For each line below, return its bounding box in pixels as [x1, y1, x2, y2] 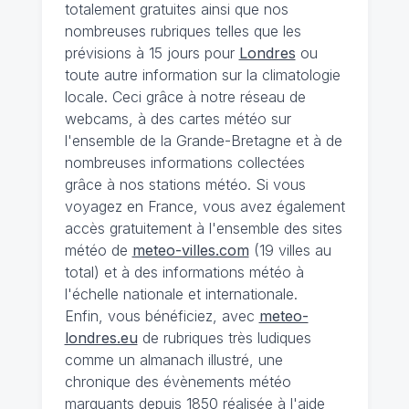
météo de [64, 241, 132, 259]
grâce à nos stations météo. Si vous [64, 175, 306, 194]
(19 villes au [248, 241, 331, 259]
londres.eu [64, 329, 138, 347]
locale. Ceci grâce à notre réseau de [64, 88, 306, 106]
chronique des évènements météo [64, 372, 291, 391]
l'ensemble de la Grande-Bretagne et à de [64, 131, 342, 150]
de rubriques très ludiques [137, 329, 311, 347]
